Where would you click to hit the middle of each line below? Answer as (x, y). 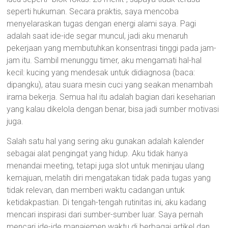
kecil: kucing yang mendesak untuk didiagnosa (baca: (101, 73)
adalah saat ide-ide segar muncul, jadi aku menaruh (97, 36)
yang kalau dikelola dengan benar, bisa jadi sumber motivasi (113, 109)
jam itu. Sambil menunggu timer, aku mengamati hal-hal (104, 60)
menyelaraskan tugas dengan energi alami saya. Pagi (102, 24)
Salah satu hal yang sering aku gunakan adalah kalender (106, 141)
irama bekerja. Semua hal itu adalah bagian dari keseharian (111, 97)
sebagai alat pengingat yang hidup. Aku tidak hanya (97, 153)
